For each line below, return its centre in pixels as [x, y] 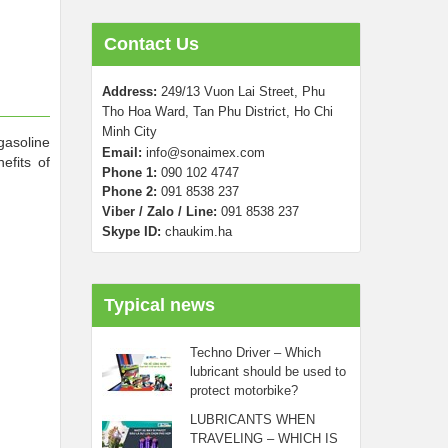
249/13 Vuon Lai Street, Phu [241, 91]
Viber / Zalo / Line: [159, 211]
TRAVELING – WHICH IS [263, 438]
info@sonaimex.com [205, 152]
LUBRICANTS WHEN [252, 419]
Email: [124, 152]
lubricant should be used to [267, 371]
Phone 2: [131, 191]
